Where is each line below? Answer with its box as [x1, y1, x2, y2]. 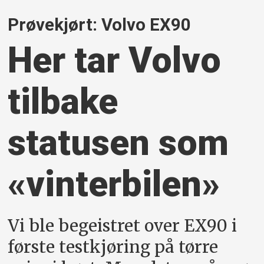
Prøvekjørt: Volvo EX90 [8, 15, 192, 35]
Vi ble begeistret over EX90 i [8, 214, 237, 236]
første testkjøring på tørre [8, 236, 219, 258]
